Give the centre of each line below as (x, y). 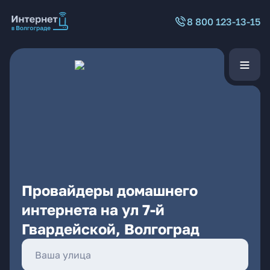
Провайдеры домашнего (110, 190)
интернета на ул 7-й (93, 209)
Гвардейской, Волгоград (111, 229)
